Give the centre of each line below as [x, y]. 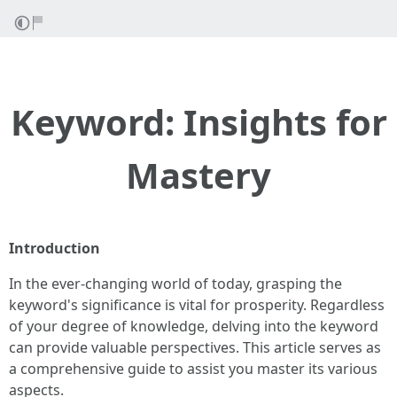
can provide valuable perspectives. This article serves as [195, 347]
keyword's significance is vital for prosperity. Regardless [197, 305]
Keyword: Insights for [198, 122]
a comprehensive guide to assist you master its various [193, 369]
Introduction [54, 248]
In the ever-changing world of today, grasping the [175, 284]
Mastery [198, 175]
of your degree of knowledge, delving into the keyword [194, 326]
